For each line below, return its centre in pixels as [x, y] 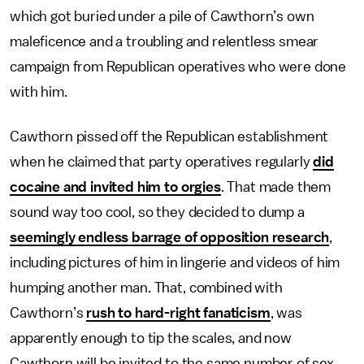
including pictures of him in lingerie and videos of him [175, 262]
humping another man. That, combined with [146, 288]
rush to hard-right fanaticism [178, 313]
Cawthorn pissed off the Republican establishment [169, 136]
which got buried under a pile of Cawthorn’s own [162, 16]
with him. [39, 92]
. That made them [276, 187]
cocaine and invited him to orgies [115, 187]
